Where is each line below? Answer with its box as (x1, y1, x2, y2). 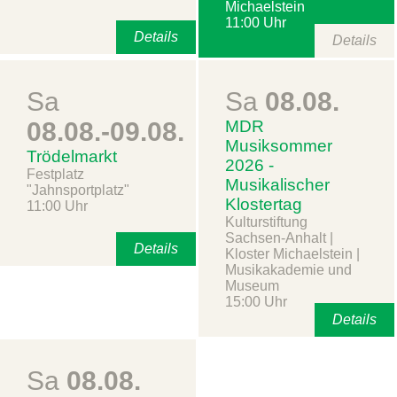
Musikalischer (225, 175, 330, 194)
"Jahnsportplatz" (27, 182, 129, 198)
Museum (225, 277, 279, 293)
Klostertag (225, 194, 302, 214)
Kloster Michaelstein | (225, 245, 360, 261)
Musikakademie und (225, 261, 352, 277)
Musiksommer (225, 136, 332, 155)
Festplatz (27, 166, 84, 182)
